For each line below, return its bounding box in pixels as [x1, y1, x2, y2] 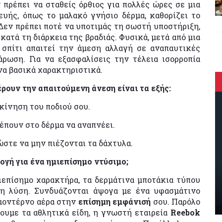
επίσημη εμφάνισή [78, 196, 153, 207]
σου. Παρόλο [153, 196, 201, 207]
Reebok [170, 207, 200, 218]
